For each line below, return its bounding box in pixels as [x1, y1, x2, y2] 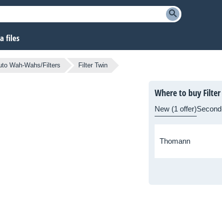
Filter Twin [78, 61, 108, 69]
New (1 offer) [155, 105, 197, 113]
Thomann [160, 137, 190, 146]
